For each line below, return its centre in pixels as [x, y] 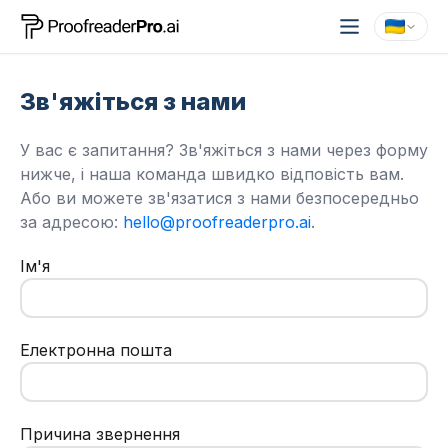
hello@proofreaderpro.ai [217, 222]
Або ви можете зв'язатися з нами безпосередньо [219, 198]
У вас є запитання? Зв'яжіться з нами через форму [224, 150]
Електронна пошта [96, 350]
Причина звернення [100, 434]
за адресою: [71, 222]
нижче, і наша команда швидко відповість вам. [212, 174]
